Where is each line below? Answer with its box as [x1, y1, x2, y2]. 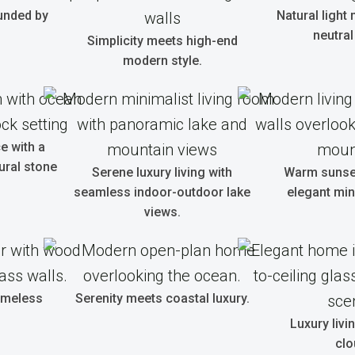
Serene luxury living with [92, 165, 232, 180]
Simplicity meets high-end [86, 33, 238, 48]
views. [143, 204, 181, 219]
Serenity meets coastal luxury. [74, 291, 250, 306]
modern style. [122, 53, 202, 68]
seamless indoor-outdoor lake [74, 185, 250, 200]
